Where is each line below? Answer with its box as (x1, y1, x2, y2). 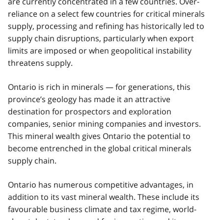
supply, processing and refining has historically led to (8, 20, 204, 31)
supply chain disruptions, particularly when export (8, 32, 194, 44)
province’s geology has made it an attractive (8, 93, 170, 105)
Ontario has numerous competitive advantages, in (8, 179, 193, 190)
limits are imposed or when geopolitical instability (8, 45, 192, 56)
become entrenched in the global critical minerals (8, 142, 192, 154)
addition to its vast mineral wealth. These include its (8, 191, 199, 202)
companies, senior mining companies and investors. (8, 118, 201, 129)
